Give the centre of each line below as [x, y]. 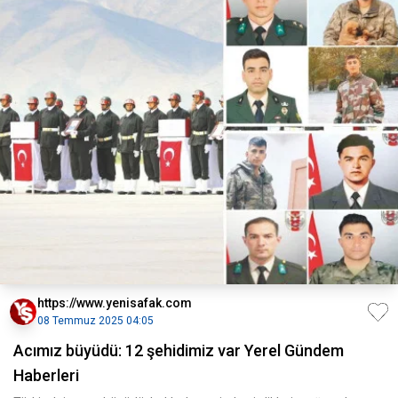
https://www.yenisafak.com [115, 303]
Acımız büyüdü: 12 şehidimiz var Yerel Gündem [179, 350]
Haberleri [46, 375]
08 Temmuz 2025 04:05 [96, 321]
